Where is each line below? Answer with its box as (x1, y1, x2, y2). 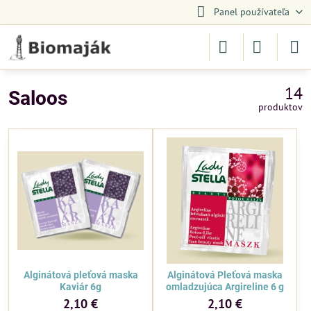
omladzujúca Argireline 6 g (166, 281, 284, 292)
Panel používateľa (213, 6, 289, 18)
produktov (258, 101, 303, 113)
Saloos (8, 87, 67, 110)
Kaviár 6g (60, 281, 101, 292)
